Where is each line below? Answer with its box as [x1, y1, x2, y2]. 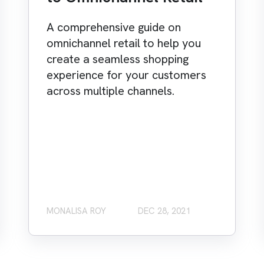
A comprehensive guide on [46, 19, 181, 35]
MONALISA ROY [46, 205, 106, 217]
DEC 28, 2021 [137, 205, 190, 217]
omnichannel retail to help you [46, 35, 201, 51]
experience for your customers [46, 67, 206, 83]
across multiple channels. [46, 83, 174, 99]
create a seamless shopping [46, 51, 189, 67]
